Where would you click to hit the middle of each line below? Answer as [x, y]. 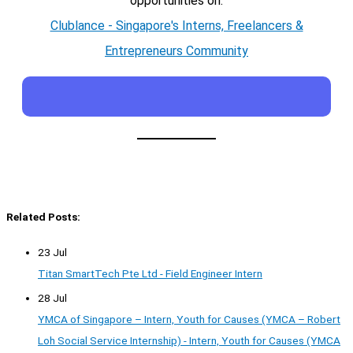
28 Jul [52, 297]
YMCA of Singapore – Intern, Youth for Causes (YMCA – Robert [189, 319]
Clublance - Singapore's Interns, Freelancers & [176, 26]
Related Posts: [43, 216]
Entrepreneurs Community [176, 51]
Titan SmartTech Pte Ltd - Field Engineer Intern [150, 274]
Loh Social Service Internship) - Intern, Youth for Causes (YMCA [189, 340]
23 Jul [52, 253]
